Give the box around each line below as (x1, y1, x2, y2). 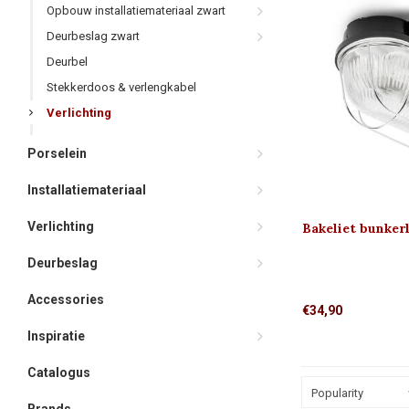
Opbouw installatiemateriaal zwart (47, 4, 225, 17)
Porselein (27, 146, 87, 161)
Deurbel (47, 55, 88, 68)
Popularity (311, 385, 363, 400)
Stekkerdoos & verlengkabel (47, 80, 196, 94)
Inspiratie (27, 329, 85, 343)
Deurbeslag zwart (47, 29, 140, 43)
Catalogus (27, 365, 90, 380)
